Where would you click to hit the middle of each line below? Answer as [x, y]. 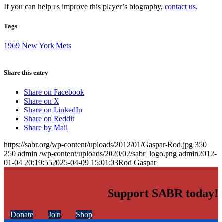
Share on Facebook [54, 92]
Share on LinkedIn [53, 110]
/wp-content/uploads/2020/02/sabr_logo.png [108, 154]
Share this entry [26, 73]
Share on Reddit [49, 119]
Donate [22, 215]
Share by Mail [46, 128]
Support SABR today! [163, 194]
